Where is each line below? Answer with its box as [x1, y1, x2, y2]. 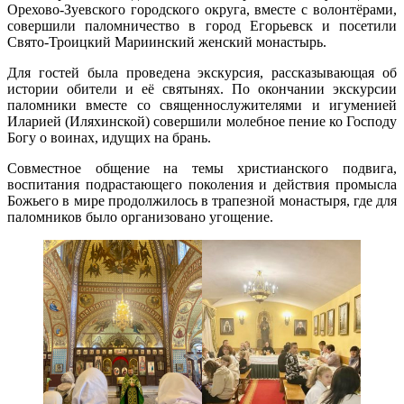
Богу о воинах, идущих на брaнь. [7, 129, 215, 145]
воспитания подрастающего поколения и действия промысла [7, 176, 397, 192]
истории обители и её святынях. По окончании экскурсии [7, 80, 397, 96]
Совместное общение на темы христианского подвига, [7, 160, 397, 176]
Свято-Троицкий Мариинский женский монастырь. [7, 33, 330, 50]
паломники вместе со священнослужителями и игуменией [7, 96, 397, 113]
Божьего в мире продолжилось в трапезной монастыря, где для [7, 192, 397, 208]
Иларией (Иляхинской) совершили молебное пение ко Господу [7, 113, 397, 129]
